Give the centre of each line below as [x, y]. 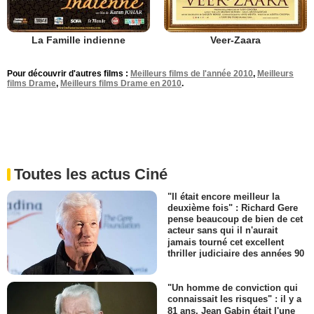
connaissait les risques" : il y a [234, 299]
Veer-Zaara [235, 40]
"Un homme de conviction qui [233, 288]
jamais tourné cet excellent [226, 242]
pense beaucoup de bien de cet [235, 219]
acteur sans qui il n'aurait [223, 231]
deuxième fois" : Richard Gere [233, 208]
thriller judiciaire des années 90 [236, 253]
